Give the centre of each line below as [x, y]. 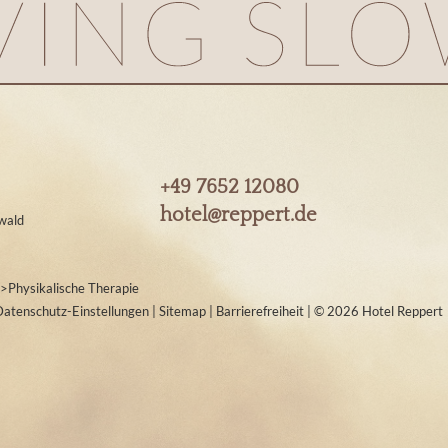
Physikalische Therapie [73, 287]
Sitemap [184, 311]
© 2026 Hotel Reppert [378, 311]
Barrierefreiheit [261, 311]
